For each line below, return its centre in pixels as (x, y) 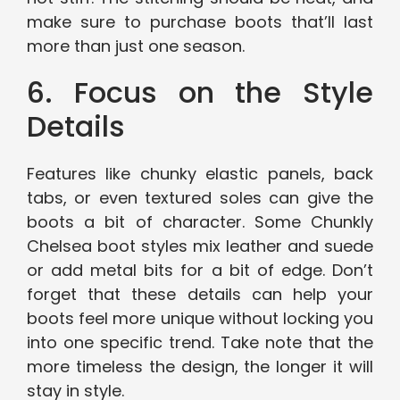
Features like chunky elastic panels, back (200, 174)
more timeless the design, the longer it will (200, 367)
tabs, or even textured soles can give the (200, 198)
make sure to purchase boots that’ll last (200, 22)
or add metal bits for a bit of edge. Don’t (200, 271)
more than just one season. (136, 46)
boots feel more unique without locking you (200, 319)
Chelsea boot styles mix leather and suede (200, 246)
